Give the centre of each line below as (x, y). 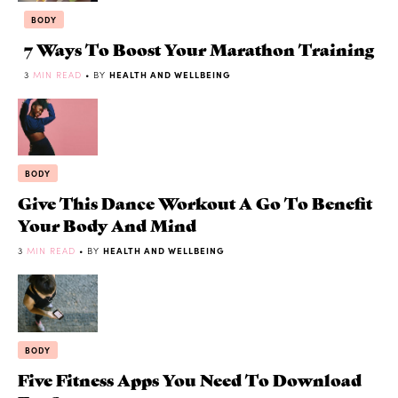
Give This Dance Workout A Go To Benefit (195, 203)
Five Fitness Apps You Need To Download (190, 379)
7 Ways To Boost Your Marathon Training (199, 48)
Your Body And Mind (107, 225)
